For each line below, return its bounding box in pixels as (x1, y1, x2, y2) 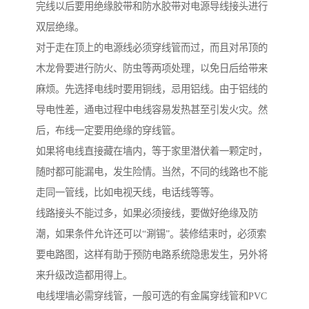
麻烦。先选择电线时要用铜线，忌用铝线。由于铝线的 (36, 83, 268, 95)
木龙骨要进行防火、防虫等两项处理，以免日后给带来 (36, 63, 268, 74)
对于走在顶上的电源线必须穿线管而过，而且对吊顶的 (36, 42, 268, 54)
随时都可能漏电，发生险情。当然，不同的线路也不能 (36, 166, 268, 178)
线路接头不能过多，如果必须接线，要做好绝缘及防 (36, 208, 258, 219)
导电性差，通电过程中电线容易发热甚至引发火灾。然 (36, 104, 268, 116)
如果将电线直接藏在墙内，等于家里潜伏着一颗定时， (36, 146, 268, 157)
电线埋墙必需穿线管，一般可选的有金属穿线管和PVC (36, 290, 267, 302)
